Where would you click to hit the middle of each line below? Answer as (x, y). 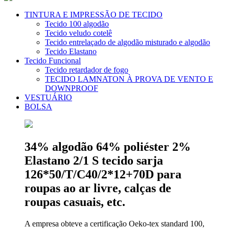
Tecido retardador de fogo (87, 70)
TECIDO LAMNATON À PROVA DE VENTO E (129, 79)
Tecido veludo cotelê (78, 33)
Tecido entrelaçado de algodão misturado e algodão (128, 42)
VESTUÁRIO (48, 97)
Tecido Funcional (53, 61)
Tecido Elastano (71, 51)
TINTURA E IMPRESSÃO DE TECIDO (94, 15)
